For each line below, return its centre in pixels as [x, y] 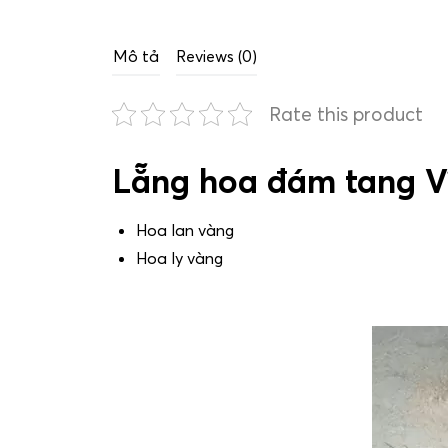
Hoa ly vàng [179, 258]
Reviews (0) [216, 56]
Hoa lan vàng [185, 230]
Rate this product [346, 114]
